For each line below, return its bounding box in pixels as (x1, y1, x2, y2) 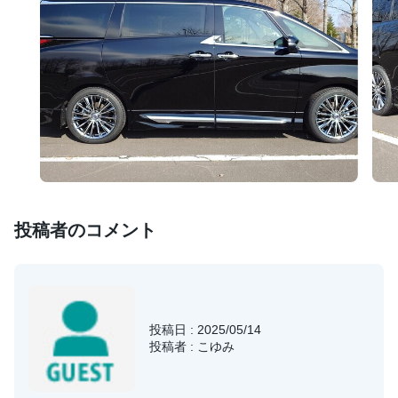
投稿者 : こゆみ (149, 339, 235, 354)
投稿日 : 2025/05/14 (149, 322, 261, 338)
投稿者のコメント (14, 220, 156, 241)
